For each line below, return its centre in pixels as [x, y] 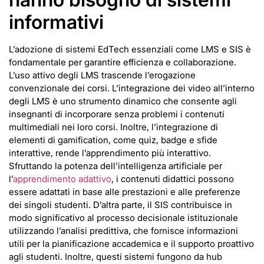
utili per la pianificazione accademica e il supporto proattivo [131, 244]
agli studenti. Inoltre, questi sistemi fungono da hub [115, 257]
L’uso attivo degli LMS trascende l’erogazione [102, 75]
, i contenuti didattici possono [173, 179]
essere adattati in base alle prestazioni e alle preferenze [125, 192]
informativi [56, 22]
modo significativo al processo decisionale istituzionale [123, 218]
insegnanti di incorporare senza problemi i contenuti [117, 114]
